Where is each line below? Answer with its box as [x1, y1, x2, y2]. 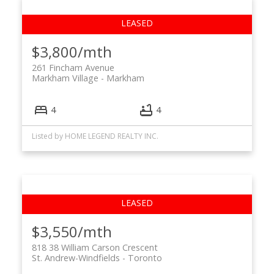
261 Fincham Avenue [31, 62, 114, 74]
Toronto [127, 252, 162, 264]
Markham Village [31, 72, 98, 84]
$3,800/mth [31, 42, 112, 62]
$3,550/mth [31, 221, 112, 242]
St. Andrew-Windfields [31, 252, 120, 264]
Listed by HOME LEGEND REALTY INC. [31, 131, 158, 142]
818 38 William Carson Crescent [31, 242, 158, 254]
